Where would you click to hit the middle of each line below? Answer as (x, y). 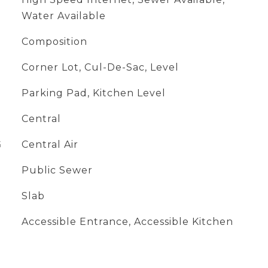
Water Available (63, 16)
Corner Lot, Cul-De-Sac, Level (100, 67)
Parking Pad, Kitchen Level (93, 93)
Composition (54, 42)
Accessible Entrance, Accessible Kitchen (127, 222)
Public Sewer (57, 170)
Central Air (50, 144)
